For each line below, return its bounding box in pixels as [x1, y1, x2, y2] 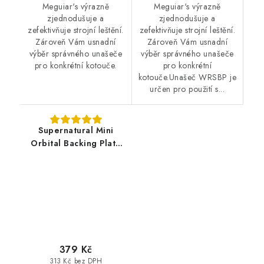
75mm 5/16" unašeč [34, 150, 118, 162]
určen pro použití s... [150, 82, 225, 95]
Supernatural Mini [38, 124, 114, 136]
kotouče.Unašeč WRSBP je [138, 71, 236, 83]
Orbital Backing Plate [31, 137, 121, 149]
